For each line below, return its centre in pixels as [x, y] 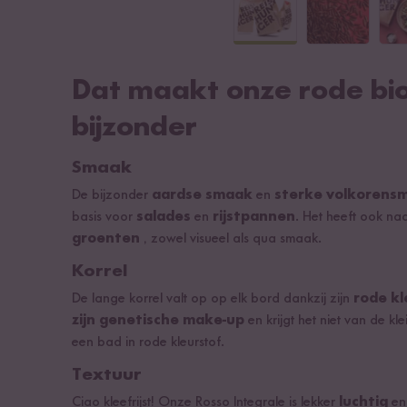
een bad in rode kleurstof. [148, 342]
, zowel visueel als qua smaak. [233, 239]
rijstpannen [254, 217]
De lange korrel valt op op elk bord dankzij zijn [213, 299]
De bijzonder [112, 195]
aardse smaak [202, 195]
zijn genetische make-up [158, 321]
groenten [108, 239]
